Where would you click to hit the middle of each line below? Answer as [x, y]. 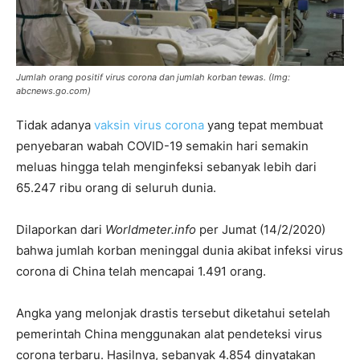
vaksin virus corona [149, 125]
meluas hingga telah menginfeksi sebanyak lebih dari [166, 166]
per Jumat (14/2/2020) [261, 229]
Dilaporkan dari [61, 229]
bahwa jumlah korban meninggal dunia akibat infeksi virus [180, 250]
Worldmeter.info [151, 229]
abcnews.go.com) [53, 90]
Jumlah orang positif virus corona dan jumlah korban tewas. [142, 77]
